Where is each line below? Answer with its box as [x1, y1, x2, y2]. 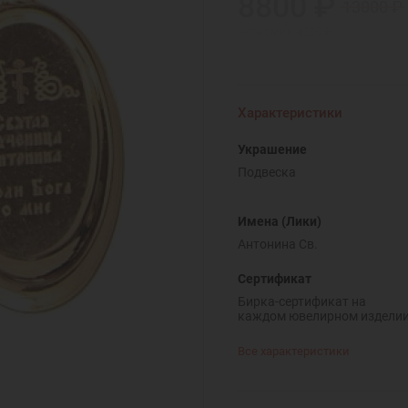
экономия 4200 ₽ [237, 24, 332, 38]
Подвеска [237, 165, 296, 180]
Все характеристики [237, 343, 350, 358]
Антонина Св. [237, 237, 318, 252]
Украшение [237, 141, 307, 157]
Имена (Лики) [237, 213, 321, 229]
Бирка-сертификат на [237, 294, 366, 310]
